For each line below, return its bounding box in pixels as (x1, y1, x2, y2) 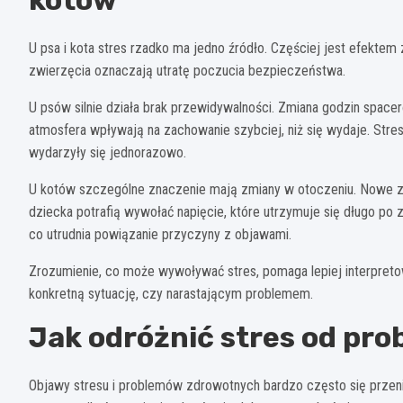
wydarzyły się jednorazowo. (29, 144, 186, 162)
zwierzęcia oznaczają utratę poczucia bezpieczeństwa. (29, 62, 345, 80)
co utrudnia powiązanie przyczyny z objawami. (29, 226, 291, 244)
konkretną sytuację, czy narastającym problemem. (29, 285, 313, 303)
